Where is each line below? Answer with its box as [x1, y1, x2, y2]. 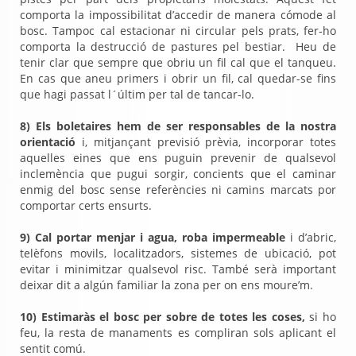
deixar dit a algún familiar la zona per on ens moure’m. [20, 277, 313, 292]
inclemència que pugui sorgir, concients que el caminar [20, 166, 336, 181]
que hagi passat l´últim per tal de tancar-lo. [20, 87, 254, 102]
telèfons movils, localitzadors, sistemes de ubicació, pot [20, 246, 336, 261]
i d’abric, [285, 230, 336, 245]
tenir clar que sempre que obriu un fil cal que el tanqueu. [20, 55, 336, 70]
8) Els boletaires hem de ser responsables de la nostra [20, 118, 336, 133]
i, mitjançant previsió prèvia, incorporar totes [81, 134, 337, 149]
